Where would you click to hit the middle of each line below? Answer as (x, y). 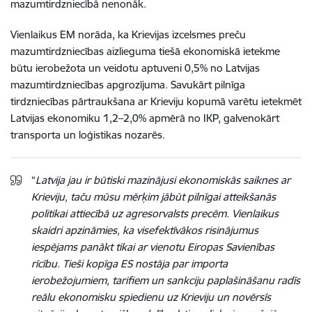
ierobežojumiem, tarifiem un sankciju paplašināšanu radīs (166, 280)
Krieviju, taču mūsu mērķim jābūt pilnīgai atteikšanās (154, 196)
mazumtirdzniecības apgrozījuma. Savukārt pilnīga (128, 84)
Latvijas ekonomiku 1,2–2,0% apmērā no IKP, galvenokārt (145, 118)
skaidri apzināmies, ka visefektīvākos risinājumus (145, 230)
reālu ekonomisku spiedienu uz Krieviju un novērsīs (151, 297)
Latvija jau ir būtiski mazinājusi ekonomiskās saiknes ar (163, 180)
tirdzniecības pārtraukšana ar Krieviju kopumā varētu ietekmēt (156, 101)
